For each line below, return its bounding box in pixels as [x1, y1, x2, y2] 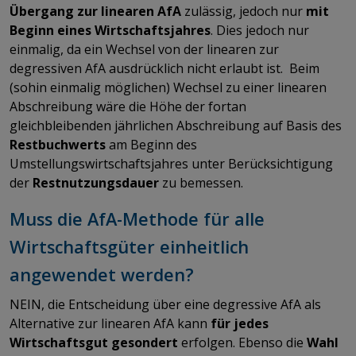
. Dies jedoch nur [211, 21, 309, 39]
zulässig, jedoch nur [181, 2, 306, 20]
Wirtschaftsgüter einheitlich [10, 234, 249, 258]
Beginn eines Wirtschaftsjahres [10, 21, 211, 39]
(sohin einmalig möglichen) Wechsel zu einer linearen [10, 78, 327, 96]
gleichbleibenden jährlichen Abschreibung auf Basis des [10, 116, 342, 134]
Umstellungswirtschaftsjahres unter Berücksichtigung [10, 154, 333, 172]
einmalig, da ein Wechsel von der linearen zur [10, 40, 279, 58]
